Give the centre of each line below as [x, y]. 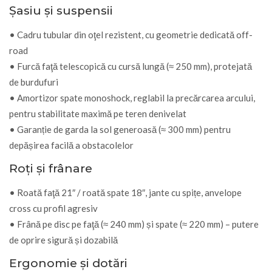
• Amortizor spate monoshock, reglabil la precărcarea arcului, [132, 97]
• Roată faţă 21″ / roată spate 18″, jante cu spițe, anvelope [125, 192]
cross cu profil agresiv [53, 208]
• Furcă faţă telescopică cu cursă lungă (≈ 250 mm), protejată [131, 66]
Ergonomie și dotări [68, 263]
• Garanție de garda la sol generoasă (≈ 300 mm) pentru [120, 129]
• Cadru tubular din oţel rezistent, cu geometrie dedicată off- [131, 34]
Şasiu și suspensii [61, 10]
